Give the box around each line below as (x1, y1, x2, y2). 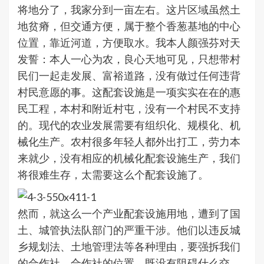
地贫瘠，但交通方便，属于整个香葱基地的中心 (18, 19, 240, 33)
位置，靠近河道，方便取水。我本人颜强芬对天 (18, 36, 240, 49)
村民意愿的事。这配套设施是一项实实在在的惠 (18, 85, 240, 99)
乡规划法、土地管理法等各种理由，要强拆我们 (18, 240, 240, 253)
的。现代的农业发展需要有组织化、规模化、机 (18, 118, 240, 132)
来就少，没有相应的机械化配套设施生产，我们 (18, 151, 240, 165)
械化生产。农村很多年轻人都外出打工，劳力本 (18, 135, 240, 148)
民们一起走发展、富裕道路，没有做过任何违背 (18, 69, 240, 82)
